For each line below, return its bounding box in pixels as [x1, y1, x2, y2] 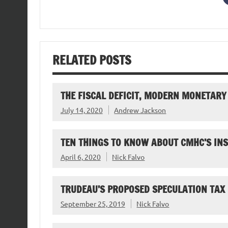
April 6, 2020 [60, 152, 101, 162]
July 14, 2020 [60, 105, 103, 115]
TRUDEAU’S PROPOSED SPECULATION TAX [60, 182, 225, 196]
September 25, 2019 [60, 198, 125, 208]
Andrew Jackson [114, 105, 166, 115]
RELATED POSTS [52, 51, 131, 69]
